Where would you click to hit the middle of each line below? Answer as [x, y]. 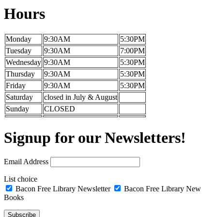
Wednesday [23, 62]
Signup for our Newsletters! [95, 137]
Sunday [17, 109]
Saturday [19, 97]
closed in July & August [81, 97]
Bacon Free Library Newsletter [63, 189]
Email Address [26, 162]
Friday [16, 86]
